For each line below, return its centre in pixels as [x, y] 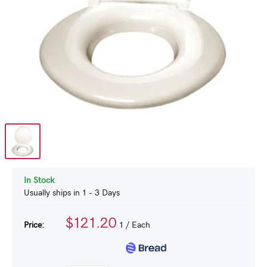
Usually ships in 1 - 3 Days [72, 193]
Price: [34, 225]
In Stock [39, 181]
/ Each [137, 225]
